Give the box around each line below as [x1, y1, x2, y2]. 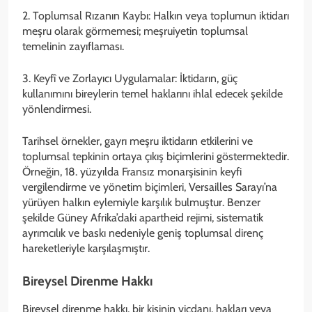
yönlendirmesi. [22, 102, 91, 116]
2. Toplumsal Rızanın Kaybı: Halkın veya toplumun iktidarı [22, 8, 289, 22]
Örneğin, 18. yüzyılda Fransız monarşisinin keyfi [22, 164, 242, 178]
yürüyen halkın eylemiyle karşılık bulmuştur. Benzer [22, 195, 260, 209]
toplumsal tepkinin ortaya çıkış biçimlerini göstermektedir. [22, 149, 289, 163]
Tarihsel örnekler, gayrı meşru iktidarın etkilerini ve [22, 134, 253, 148]
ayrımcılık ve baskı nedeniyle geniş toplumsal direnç [22, 226, 263, 240]
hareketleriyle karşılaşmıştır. [22, 241, 150, 255]
